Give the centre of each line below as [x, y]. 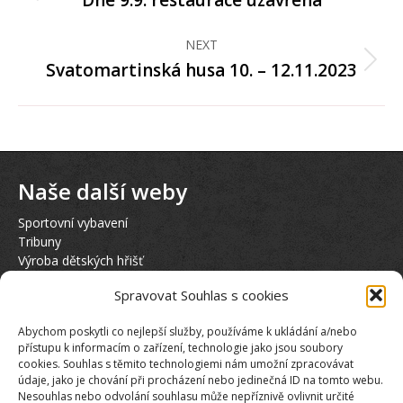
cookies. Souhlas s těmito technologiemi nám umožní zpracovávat [186, 364]
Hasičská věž [55, 279]
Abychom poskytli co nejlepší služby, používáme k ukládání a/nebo [188, 331]
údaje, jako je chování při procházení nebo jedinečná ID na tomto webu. [201, 380]
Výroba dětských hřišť [81, 260]
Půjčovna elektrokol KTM [92, 298]
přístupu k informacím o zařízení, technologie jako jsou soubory [180, 348]
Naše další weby [103, 191]
